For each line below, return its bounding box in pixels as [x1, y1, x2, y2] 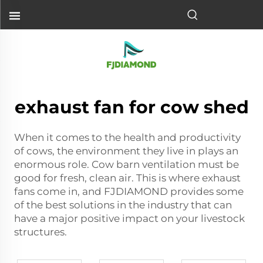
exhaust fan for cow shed [14, 96, 249, 118]
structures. [14, 226, 67, 238]
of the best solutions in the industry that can [14, 199, 232, 211]
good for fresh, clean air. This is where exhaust [14, 172, 241, 184]
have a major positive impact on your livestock [14, 213, 245, 224]
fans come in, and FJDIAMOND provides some [14, 186, 244, 197]
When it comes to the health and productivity [14, 131, 241, 143]
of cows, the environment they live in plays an [14, 145, 238, 157]
